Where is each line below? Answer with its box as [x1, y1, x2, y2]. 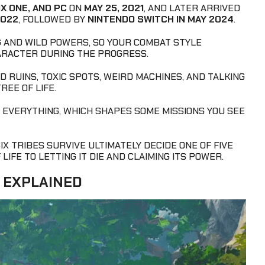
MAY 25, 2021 [84, 2, 144, 15]
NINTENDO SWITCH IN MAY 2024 [88, 13, 234, 26]
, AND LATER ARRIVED [144, 2, 240, 15]
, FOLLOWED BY [18, 13, 88, 26]
